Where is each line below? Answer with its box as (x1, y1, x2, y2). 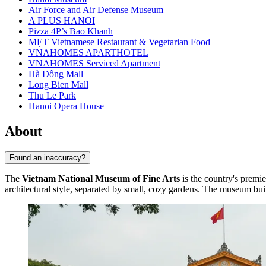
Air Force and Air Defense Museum (28, 5, 163, 15)
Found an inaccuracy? (9, 153, 85, 162)
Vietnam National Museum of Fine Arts (22, 173, 180, 183)
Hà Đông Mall (28, 69, 83, 80)
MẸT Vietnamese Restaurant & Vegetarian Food (28, 37, 210, 47)
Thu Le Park (28, 90, 76, 101)
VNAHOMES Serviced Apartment (28, 58, 160, 69)
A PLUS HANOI (28, 15, 95, 26)
